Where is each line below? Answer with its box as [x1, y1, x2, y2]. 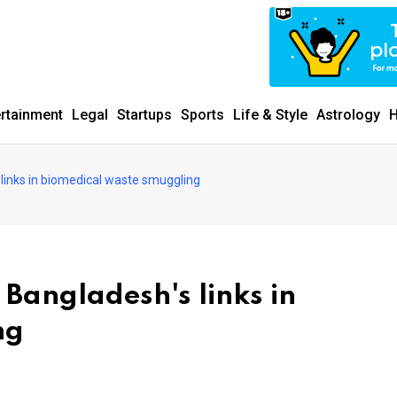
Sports [181, 106, 224, 123]
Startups [117, 106, 172, 123]
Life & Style [233, 106, 307, 123]
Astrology [316, 106, 380, 123]
